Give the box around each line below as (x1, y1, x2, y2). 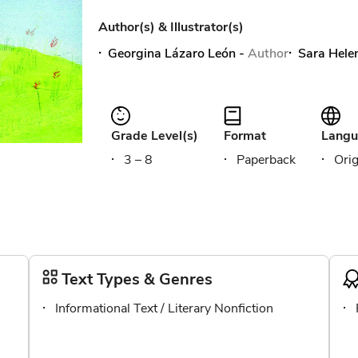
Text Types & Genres (62, 268, 213, 290)
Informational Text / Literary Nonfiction (55, 299, 273, 317)
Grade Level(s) (111, 126, 199, 145)
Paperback (237, 150, 296, 169)
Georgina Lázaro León (108, 45, 237, 62)
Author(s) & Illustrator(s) (98, 18, 245, 36)
